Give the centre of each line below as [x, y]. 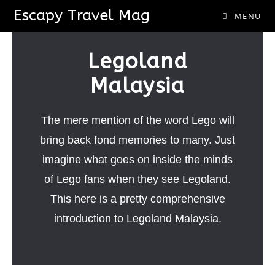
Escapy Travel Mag [82, 15]
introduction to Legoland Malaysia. [137, 219]
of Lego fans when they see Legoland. [137, 179]
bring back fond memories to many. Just [137, 140]
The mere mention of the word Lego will [137, 120]
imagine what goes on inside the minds [137, 160]
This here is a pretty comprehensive [137, 199]
